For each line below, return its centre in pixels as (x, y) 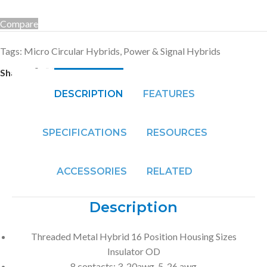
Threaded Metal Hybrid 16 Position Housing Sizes (133, 236)
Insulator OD (133, 251)
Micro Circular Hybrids (72, 51)
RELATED (170, 171)
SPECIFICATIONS (84, 132)
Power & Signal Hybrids (172, 51)
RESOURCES (177, 132)
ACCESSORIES (92, 171)
